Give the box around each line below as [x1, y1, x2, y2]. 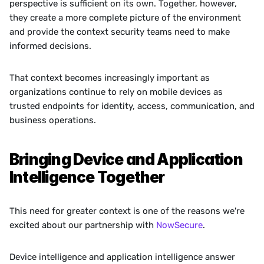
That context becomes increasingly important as [9, 72, 210, 83]
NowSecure [156, 220, 203, 230]
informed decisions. [9, 41, 91, 51]
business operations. [9, 115, 96, 126]
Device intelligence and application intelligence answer [9, 252, 235, 262]
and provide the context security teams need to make [9, 27, 230, 37]
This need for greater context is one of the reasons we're [9, 206, 245, 216]
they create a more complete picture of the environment [9, 12, 241, 23]
